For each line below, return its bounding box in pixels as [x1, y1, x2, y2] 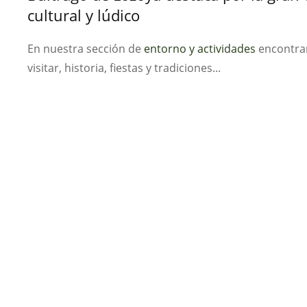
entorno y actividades [144, 40, 256, 56]
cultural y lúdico [27, 4, 140, 25]
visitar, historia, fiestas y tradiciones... [27, 60, 221, 75]
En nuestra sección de [27, 40, 144, 56]
